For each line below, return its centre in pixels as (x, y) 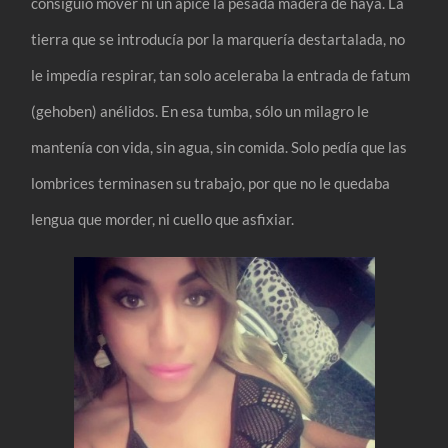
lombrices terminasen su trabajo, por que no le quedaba (211, 182)
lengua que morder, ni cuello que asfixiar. (163, 218)
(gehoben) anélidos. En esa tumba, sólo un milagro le (200, 110)
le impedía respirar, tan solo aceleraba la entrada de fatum (221, 74)
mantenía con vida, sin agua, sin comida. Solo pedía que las (219, 146)
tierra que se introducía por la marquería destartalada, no (218, 38)
